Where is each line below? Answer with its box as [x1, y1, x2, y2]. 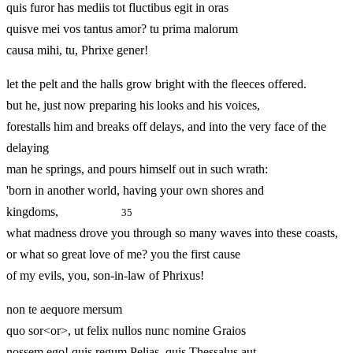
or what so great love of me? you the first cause [6, 247, 240, 262]
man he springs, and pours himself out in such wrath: [6, 162, 268, 176]
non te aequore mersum [6, 303, 122, 317]
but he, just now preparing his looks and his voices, [6, 98, 260, 113]
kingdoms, [6, 205, 121, 219]
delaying [6, 141, 49, 155]
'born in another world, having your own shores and [6, 184, 264, 198]
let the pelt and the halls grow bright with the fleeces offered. [6, 77, 307, 91]
